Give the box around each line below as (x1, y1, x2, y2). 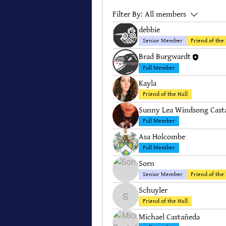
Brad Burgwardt (139, 52, 191, 62)
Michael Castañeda (139, 212, 200, 222)
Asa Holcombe (139, 132, 185, 142)
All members (145, 9, 186, 19)
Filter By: (112, 9, 143, 19)
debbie (139, 25, 160, 35)
